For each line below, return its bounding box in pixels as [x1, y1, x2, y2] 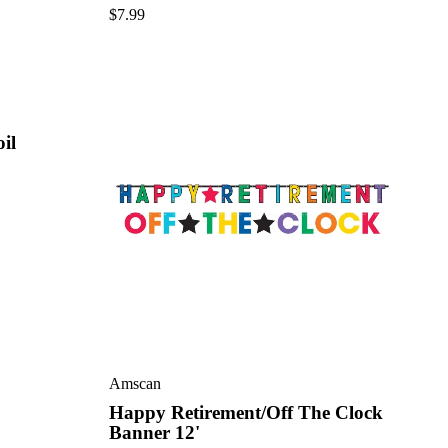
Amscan [108, 374, 161, 392]
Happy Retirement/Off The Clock [108, 401, 383, 423]
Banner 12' [108, 421, 200, 443]
